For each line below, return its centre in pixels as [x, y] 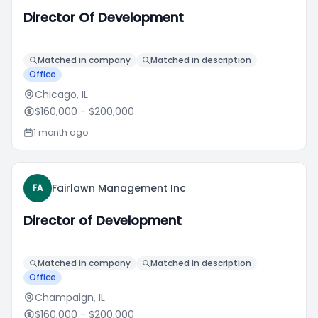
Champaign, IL [70, 297]
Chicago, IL [61, 94]
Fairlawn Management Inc [119, 188]
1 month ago [61, 132]
